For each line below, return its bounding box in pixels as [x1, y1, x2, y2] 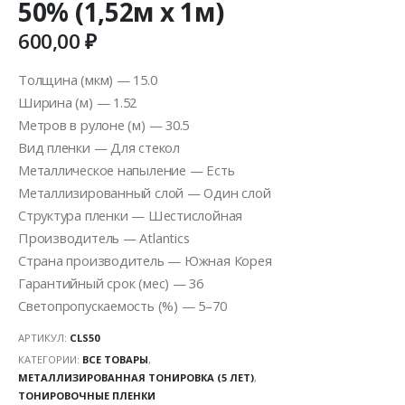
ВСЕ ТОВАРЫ [82, 353, 148, 367]
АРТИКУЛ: [18, 331, 70, 345]
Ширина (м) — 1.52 [18, 92, 137, 111]
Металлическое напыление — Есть [18, 160, 235, 179]
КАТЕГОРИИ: [18, 353, 82, 367]
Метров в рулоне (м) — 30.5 [18, 115, 190, 134]
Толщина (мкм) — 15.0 [18, 70, 157, 89]
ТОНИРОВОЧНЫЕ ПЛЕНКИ [18, 389, 155, 403]
